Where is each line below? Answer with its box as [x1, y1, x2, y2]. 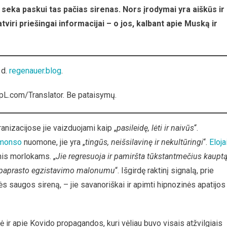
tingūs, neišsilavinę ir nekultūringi [85, 137, 203, 147]
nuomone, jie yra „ [22, 137, 85, 147]
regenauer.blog [9, 66, 61, 75]
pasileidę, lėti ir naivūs [117, 123, 194, 133]
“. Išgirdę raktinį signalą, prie [115, 166, 214, 175]
